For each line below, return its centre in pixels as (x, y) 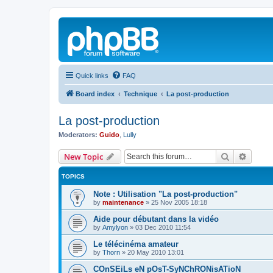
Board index (95, 94)
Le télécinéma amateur (136, 244)
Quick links (92, 76)
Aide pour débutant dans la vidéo (156, 219)
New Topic (83, 156)
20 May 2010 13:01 (156, 252)
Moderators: (78, 135)
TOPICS (73, 176)
